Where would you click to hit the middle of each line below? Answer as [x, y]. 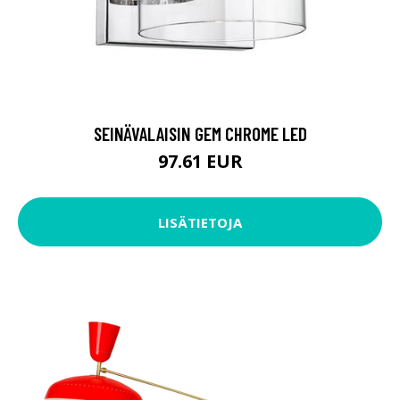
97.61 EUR [200, 162]
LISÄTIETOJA [200, 222]
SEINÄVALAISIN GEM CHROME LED [200, 134]
